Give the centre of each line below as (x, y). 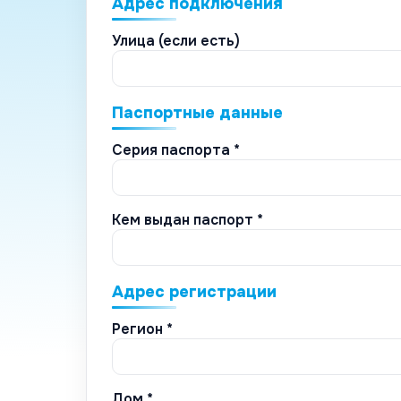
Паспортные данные (197, 112)
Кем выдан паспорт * (188, 219)
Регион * (142, 328)
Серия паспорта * (176, 149)
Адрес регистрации (194, 291)
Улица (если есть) (176, 40)
